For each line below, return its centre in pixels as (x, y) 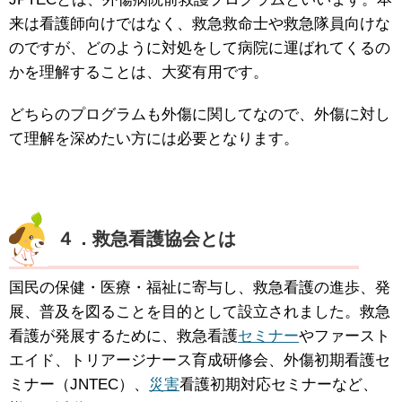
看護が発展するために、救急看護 (123, 336)
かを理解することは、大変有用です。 (139, 73)
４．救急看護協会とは (146, 239)
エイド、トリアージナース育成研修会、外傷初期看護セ (200, 361)
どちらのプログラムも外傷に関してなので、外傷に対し (200, 115)
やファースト (345, 336)
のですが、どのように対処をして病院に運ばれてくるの (200, 48)
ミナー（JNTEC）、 (79, 385)
